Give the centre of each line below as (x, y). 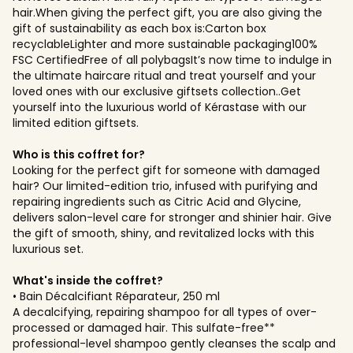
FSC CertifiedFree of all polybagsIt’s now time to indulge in (172, 59)
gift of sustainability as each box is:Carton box (139, 28)
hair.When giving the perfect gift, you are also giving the (167, 12)
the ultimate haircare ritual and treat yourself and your (164, 75)
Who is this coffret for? (79, 154)
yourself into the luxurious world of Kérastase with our (160, 107)
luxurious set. (48, 249)
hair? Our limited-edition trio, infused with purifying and (165, 186)
